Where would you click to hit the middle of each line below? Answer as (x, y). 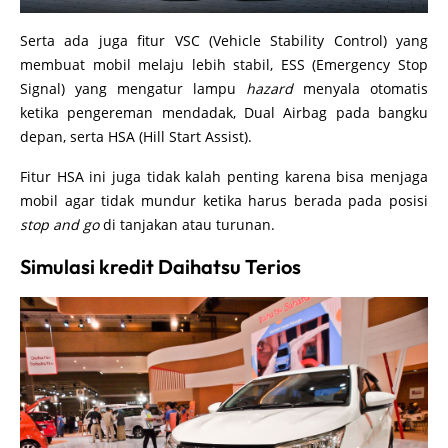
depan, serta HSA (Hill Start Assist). (138, 137)
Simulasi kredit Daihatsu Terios (160, 267)
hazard (269, 89)
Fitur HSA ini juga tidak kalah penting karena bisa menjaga (224, 177)
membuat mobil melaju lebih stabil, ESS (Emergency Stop (224, 65)
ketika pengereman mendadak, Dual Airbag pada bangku (224, 113)
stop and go (61, 225)
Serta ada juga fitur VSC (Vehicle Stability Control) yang (224, 41)
